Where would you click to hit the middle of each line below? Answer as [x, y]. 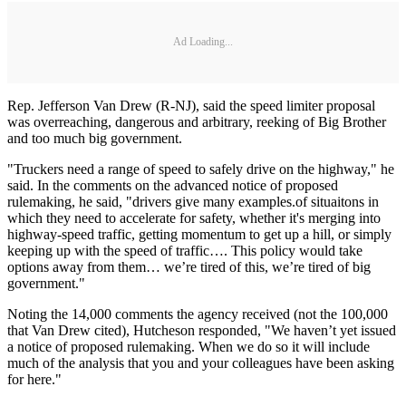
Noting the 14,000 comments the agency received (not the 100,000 [198, 314]
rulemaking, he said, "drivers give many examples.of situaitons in [193, 201]
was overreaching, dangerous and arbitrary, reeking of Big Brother [197, 121]
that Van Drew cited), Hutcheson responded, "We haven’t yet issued [202, 330]
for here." [34, 379]
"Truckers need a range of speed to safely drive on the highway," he [201, 169]
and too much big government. [95, 138]
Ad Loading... [203, 42]
